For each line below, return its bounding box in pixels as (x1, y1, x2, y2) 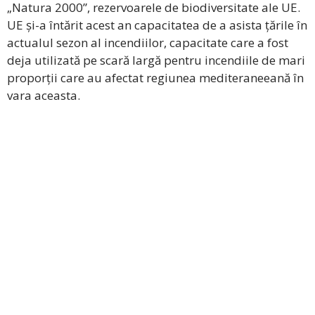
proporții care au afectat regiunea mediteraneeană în (7, 70, 304, 86)
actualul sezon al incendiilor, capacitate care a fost (7, 34, 288, 51)
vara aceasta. (7, 87, 80, 104)
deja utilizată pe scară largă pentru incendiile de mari (7, 52, 305, 69)
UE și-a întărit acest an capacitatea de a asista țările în (7, 17, 307, 34)
